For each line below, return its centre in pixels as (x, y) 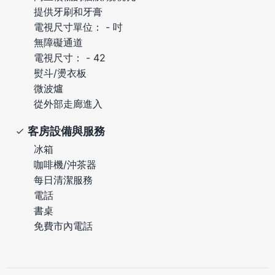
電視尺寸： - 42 (70, 57)
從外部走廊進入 (68, 103)
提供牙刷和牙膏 (68, 11)
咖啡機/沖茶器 (65, 164)
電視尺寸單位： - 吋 (78, 27)
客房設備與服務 (66, 131)
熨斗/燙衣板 (60, 73)
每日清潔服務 (63, 180)
